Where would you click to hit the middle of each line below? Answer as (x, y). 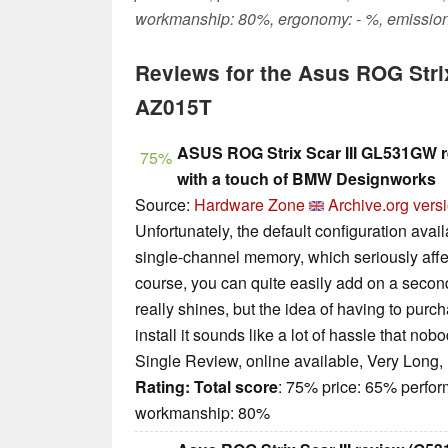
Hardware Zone (249, 205)
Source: (164, 205)
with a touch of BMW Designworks (306, 179)
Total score (236, 387)
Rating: (162, 387)
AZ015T (173, 107)
